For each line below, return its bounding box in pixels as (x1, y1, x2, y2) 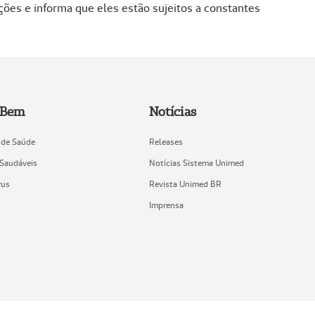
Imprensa (148, 200, 184, 211)
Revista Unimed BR (148, 179, 221, 190)
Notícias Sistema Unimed (148, 157, 244, 169)
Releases (148, 136, 183, 148)
